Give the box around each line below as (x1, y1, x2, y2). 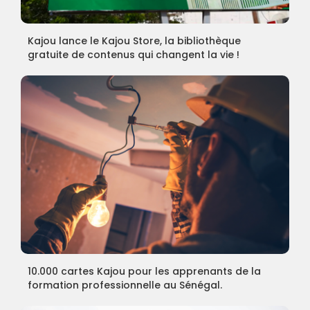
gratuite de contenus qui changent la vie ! (27, 47, 239, 62)
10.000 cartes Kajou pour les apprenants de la (27, 264, 261, 278)
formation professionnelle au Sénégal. (27, 277, 222, 292)
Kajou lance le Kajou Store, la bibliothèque (27, 33, 241, 48)
